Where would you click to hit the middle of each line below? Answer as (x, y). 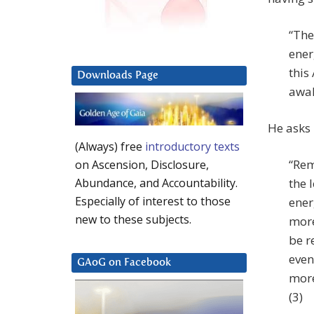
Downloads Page (118, 76)
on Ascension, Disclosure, (142, 165)
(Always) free (110, 147)
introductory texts (192, 147)
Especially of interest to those (153, 202)
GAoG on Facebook (124, 263)
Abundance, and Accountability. (156, 183)
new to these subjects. (133, 220)
